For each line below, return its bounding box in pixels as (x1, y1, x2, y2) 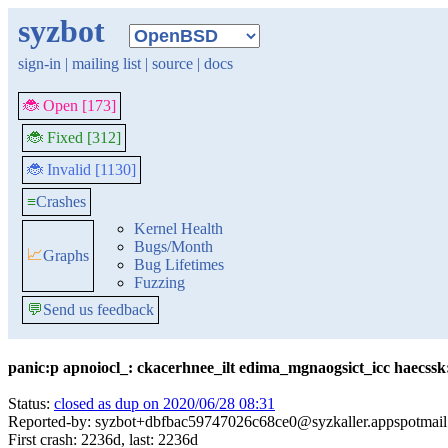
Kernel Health (134, 220, 223, 237)
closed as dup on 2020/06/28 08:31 (54, 395, 275, 412)
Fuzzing (134, 274, 185, 291)
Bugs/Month (134, 238, 213, 255)
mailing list (72, 55, 141, 72)
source (152, 55, 193, 72)
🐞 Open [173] (23, 97, 116, 114)
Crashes (36, 193, 86, 210)
